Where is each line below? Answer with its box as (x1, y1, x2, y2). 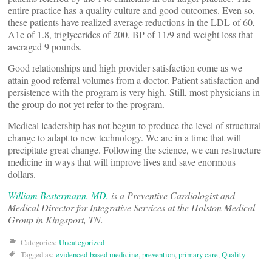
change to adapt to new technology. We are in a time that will (8, 131, 241, 144)
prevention (142, 249, 175, 260)
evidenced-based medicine (56, 249, 138, 260)
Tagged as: (21, 249, 56, 260)
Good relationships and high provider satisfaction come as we (8, 61, 242, 74)
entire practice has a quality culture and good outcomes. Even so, (8, 4, 255, 16)
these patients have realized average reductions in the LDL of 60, (8, 16, 255, 29)
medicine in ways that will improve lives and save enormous (8, 155, 236, 168)
